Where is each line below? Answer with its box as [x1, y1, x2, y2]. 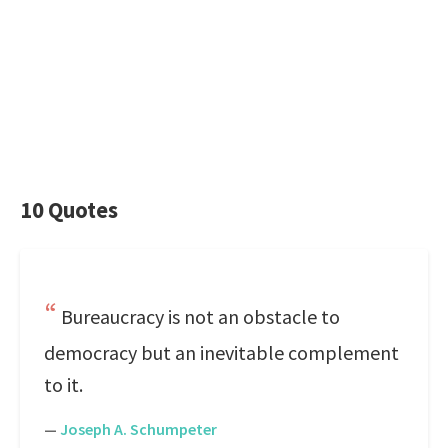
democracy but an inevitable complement [44, 340, 399, 365]
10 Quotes [20, 196, 118, 224]
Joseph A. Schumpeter [60, 419, 217, 439]
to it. [44, 372, 83, 397]
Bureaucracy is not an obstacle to [61, 304, 340, 329]
